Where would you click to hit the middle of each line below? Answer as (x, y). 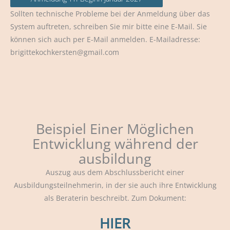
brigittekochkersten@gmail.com (65, 52)
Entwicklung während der (115, 144)
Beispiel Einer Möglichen (115, 129)
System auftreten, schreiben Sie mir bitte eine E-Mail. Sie (109, 27)
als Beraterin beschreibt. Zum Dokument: (115, 198)
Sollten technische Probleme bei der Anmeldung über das (110, 14)
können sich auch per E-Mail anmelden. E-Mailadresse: (105, 40)
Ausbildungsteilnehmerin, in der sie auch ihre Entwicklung (115, 185)
